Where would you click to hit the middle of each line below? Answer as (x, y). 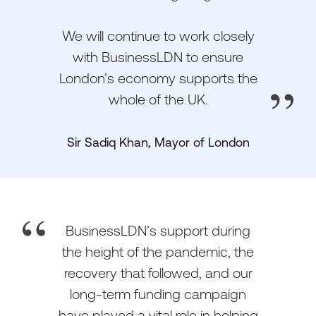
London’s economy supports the (158, 78)
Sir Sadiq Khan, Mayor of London (158, 143)
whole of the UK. (158, 99)
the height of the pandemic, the (158, 252)
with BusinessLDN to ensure (158, 57)
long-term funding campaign (158, 294)
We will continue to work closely (158, 36)
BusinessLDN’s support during (158, 231)
